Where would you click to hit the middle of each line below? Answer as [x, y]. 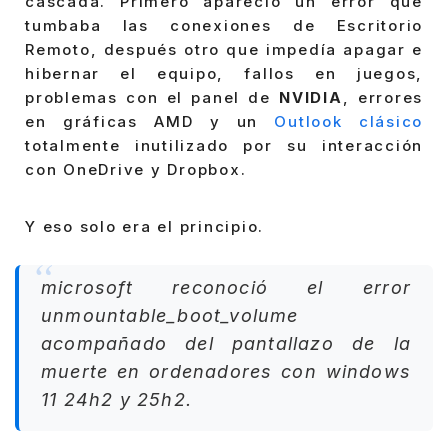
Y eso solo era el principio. [144, 227]
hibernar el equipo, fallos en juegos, [224, 73]
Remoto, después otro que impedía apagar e [224, 49]
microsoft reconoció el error [226, 287]
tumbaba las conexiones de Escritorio [224, 25]
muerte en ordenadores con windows [226, 371]
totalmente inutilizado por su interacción [224, 145]
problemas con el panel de [152, 97]
